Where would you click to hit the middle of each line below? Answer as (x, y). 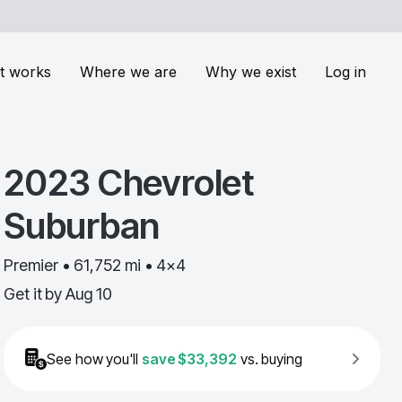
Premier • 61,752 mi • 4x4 (95, 265)
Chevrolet (175, 183)
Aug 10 (89, 294)
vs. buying (271, 359)
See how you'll (92, 359)
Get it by (33, 294)
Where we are (128, 72)
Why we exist (251, 72)
